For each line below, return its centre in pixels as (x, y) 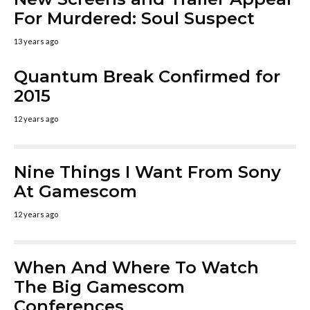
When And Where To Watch (136, 267)
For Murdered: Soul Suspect (134, 18)
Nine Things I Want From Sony (147, 172)
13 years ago (36, 41)
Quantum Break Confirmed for (147, 76)
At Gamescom (75, 191)
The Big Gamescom (99, 287)
